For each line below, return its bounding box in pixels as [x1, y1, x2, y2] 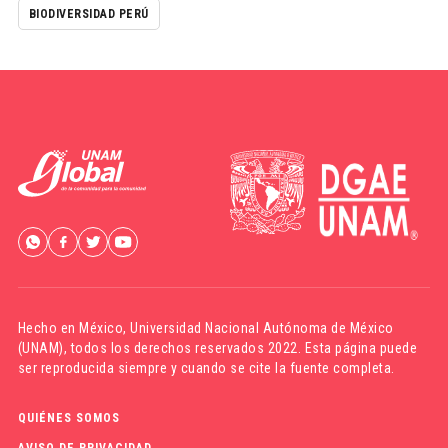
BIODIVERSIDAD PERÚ [28, 6, 149, 21]
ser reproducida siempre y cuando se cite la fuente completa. [17, 359, 395, 376]
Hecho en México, [17, 319, 131, 336]
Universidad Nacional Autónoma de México [130, 319, 394, 336]
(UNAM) [17, 339, 64, 356]
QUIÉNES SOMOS [17, 410, 120, 425]
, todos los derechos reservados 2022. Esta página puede [63, 339, 418, 356]
